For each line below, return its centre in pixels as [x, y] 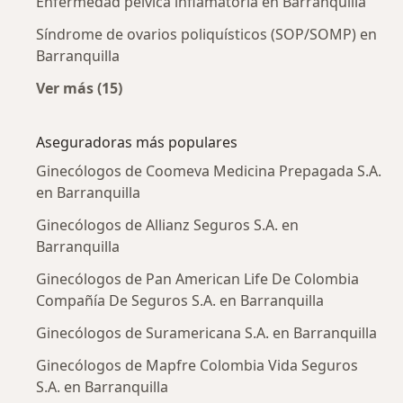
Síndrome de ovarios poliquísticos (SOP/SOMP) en [206, 35]
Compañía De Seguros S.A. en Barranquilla [180, 301]
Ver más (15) [79, 89]
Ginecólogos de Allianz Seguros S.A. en [167, 225]
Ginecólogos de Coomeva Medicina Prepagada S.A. [209, 171]
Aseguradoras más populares [137, 143]
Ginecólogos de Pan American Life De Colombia [197, 279]
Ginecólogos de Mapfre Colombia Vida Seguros [197, 366]
